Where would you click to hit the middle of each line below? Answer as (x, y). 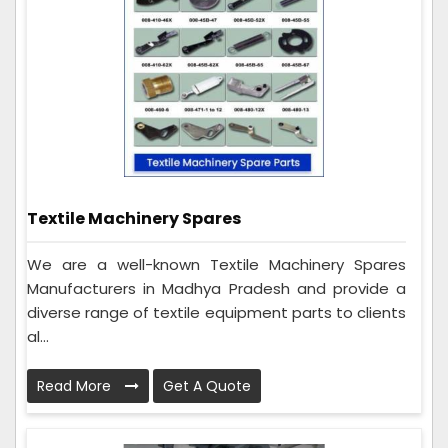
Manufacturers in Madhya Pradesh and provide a (216, 288)
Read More (76, 385)
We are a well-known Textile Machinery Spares (216, 264)
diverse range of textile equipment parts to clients (216, 312)
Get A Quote (207, 385)
